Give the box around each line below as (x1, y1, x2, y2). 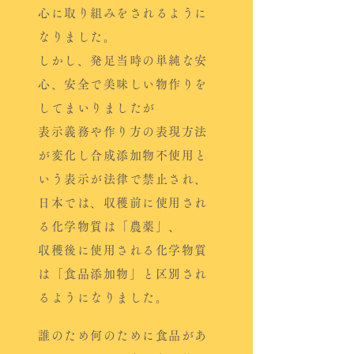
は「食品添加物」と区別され (38, 268, 208, 280)
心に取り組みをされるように (38, 7, 208, 19)
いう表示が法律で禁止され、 (38, 173, 208, 185)
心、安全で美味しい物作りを (38, 78, 208, 90)
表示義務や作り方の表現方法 (38, 126, 208, 137)
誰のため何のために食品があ (38, 330, 208, 341)
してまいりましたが (38, 102, 156, 114)
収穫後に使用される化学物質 (38, 244, 208, 256)
